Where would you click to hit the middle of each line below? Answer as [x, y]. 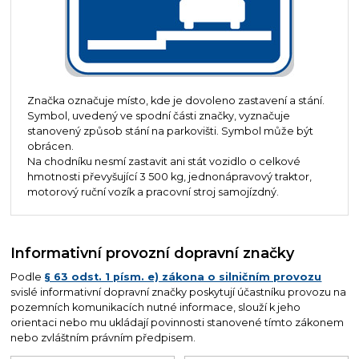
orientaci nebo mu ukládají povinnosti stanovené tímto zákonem [177, 323]
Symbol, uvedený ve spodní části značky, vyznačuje [158, 115]
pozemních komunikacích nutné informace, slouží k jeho [156, 308]
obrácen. [50, 146]
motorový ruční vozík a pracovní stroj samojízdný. [153, 192]
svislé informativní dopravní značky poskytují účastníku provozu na [179, 292]
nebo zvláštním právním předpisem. [103, 338]
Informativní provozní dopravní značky [153, 252]
